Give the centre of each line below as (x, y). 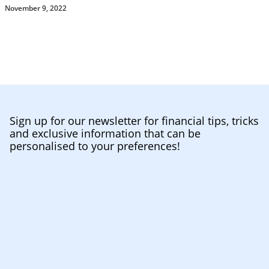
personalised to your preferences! (95, 146)
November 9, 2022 (36, 8)
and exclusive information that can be (105, 133)
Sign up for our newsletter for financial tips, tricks (134, 120)
